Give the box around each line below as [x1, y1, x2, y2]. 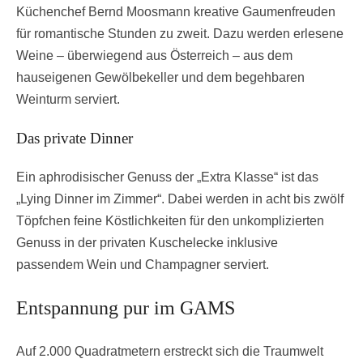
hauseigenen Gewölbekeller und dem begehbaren [16, 70, 305, 85]
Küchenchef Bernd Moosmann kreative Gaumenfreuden [16, 5, 335, 19]
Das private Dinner [16, 129, 133, 147]
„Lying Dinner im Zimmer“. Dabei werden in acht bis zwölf [16, 191, 344, 206]
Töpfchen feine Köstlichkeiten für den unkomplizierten [16, 213, 324, 228]
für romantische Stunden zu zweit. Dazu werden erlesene [16, 27, 344, 41]
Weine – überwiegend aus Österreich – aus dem [16, 49, 293, 63]
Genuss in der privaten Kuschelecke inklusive [16, 235, 278, 250]
